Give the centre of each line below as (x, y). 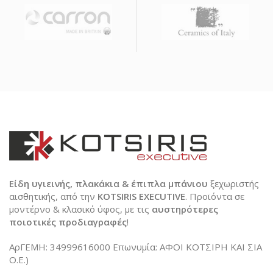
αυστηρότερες (185, 209)
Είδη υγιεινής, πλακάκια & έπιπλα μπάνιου (108, 183)
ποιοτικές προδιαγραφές (68, 222)
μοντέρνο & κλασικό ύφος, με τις (80, 209)
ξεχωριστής (233, 183)
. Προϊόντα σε (215, 196)
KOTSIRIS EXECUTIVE (141, 196)
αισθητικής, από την (53, 196)
